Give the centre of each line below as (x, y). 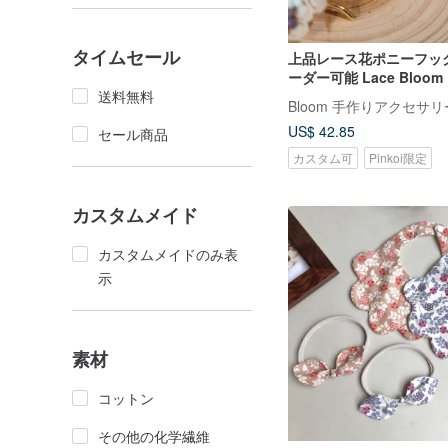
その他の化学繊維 (154, 436)
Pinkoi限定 (398, 157)
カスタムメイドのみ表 (168, 254)
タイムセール (126, 57)
